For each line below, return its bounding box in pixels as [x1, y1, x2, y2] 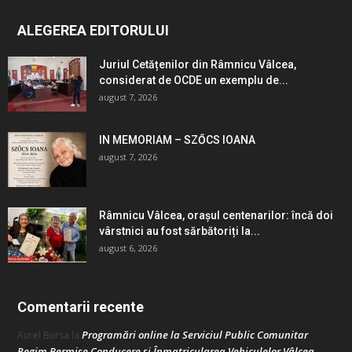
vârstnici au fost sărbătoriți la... [99, 225, 260, 237]
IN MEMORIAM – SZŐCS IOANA [99, 134, 255, 146]
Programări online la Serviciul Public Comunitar [82, 328, 308, 342]
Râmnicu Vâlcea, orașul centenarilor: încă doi [99, 209, 333, 222]
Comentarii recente [17, 299, 144, 315]
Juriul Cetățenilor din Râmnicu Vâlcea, [99, 58, 296, 71]
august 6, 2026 [99, 242, 157, 254]
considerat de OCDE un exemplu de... [99, 74, 288, 86]
